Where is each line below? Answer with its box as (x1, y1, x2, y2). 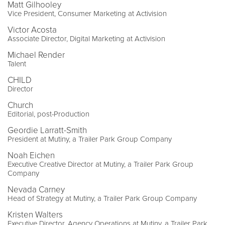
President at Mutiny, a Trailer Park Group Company (8, 134, 172, 144)
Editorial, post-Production (8, 109, 89, 119)
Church (8, 99, 33, 110)
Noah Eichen (8, 150, 55, 161)
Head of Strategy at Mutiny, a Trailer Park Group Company (8, 193, 197, 203)
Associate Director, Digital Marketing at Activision (8, 34, 165, 43)
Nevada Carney (8, 184, 65, 195)
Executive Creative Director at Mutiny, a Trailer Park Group (8, 159, 193, 169)
